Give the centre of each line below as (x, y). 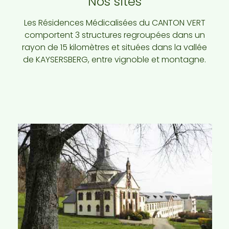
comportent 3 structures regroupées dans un (114, 35)
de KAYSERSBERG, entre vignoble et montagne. (114, 60)
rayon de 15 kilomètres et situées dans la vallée (114, 48)
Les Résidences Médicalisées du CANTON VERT (114, 23)
